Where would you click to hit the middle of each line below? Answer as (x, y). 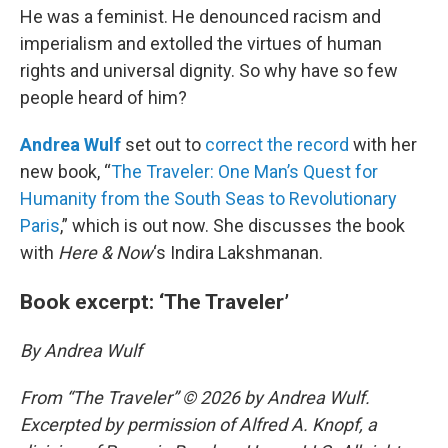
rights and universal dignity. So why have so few (209, 71)
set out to (163, 145)
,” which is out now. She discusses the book (232, 226)
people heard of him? (103, 98)
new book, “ (65, 172)
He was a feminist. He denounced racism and (200, 17)
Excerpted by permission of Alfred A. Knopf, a (198, 425)
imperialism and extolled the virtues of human (201, 44)
